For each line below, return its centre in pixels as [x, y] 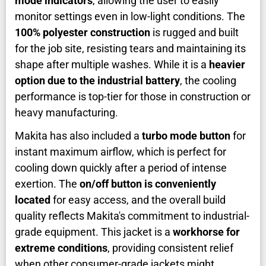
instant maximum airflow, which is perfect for [121, 152]
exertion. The [47, 184]
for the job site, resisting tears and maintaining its [130, 49]
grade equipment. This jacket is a [94, 232]
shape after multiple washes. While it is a [112, 65]
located [33, 200]
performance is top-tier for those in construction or [133, 97]
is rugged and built [194, 33]
